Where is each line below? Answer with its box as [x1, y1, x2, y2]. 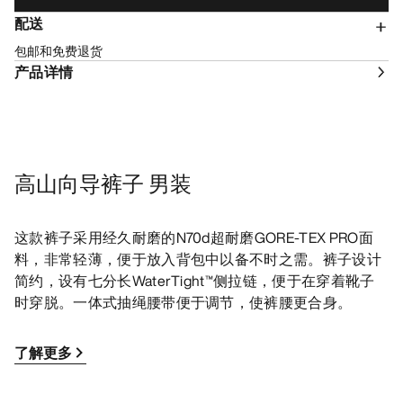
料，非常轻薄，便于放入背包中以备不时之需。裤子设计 [14, 248, 382, 271]
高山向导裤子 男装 [14, 167, 192, 201]
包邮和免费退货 [14, 41, 103, 61]
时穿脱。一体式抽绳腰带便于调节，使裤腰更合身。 [14, 291, 353, 314]
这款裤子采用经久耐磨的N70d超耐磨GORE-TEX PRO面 [14, 227, 373, 249]
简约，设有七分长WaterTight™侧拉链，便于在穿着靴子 [14, 270, 375, 292]
